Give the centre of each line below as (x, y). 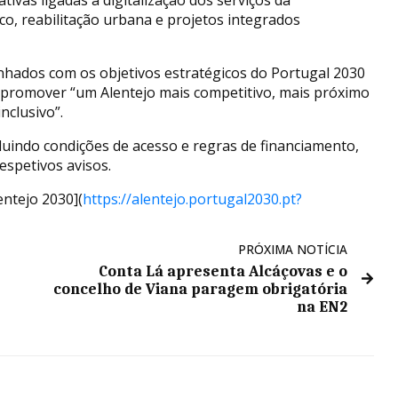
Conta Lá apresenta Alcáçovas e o (223, 271)
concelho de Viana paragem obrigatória (201, 288)
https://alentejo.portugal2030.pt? (192, 199)
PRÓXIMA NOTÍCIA (293, 249)
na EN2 (322, 306)
